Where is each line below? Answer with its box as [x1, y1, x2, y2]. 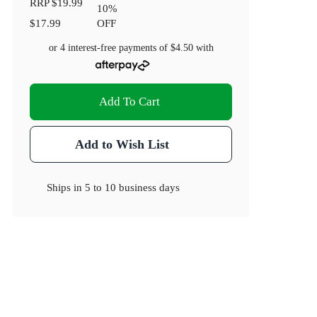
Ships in [47, 181, 86, 194]
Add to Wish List [74, 137, 169, 152]
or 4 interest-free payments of [48, 42, 171, 54]
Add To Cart [99, 95, 161, 109]
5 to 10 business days [85, 181, 180, 194]
